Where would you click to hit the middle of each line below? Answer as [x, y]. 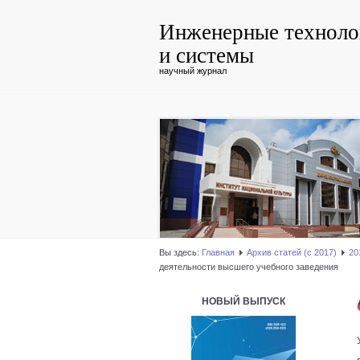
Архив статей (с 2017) [292, 252]
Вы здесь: [180, 252]
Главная [218, 252]
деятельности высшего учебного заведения [249, 267]
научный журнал [193, 71]
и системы [207, 55]
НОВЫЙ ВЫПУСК [243, 301]
